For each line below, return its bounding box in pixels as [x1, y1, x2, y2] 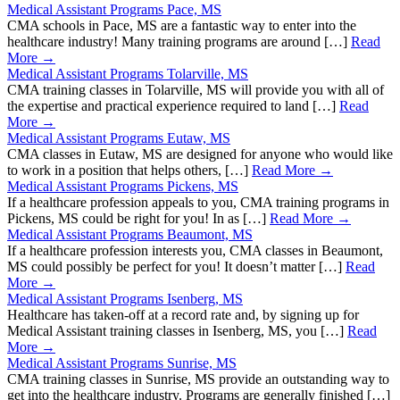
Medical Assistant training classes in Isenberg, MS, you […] [7, 323, 347, 339]
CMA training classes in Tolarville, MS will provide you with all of [7, 82, 384, 98]
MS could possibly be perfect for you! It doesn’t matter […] [7, 259, 346, 275]
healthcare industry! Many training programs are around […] [7, 34, 351, 50]
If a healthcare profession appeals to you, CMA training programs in [7, 195, 389, 211]
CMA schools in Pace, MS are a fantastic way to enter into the [7, 18, 356, 34]
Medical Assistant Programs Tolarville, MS [7, 66, 248, 82]
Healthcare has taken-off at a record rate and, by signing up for [7, 307, 359, 323]
